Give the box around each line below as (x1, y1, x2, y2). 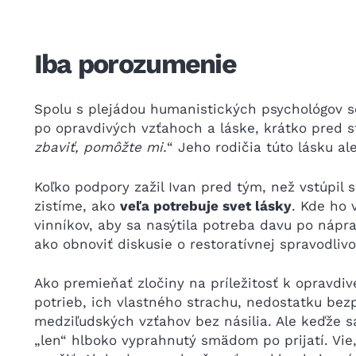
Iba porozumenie (33, 47, 236, 79)
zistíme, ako (33, 197, 120, 214)
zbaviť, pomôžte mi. (33, 139, 167, 155)
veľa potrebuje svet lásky (119, 197, 292, 214)
